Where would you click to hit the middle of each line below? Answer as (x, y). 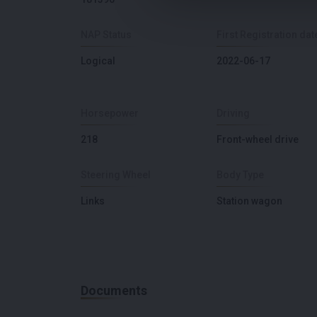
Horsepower (110, 113)
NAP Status (106, 34)
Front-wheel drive (258, 139)
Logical (98, 60)
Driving (233, 113)
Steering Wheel (116, 174)
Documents (114, 290)
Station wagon (249, 201)
